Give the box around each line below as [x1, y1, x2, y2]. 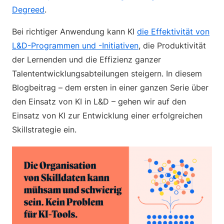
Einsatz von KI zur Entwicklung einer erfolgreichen [12, 110, 202, 120]
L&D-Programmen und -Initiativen [12, 40, 138, 50]
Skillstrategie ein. [12, 124, 76, 134]
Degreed [12, 4, 44, 14]
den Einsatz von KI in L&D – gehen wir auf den [12, 96, 186, 106]
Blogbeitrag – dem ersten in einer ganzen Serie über [12, 82, 208, 92]
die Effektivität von [137, 26, 209, 36]
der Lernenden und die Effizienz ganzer [12, 54, 161, 64]
